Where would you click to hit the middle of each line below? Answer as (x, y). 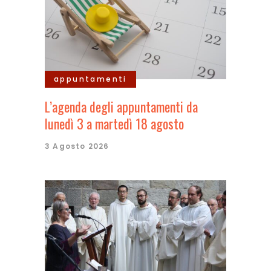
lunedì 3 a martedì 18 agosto (114, 123)
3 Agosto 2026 (77, 146)
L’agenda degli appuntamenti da (121, 106)
